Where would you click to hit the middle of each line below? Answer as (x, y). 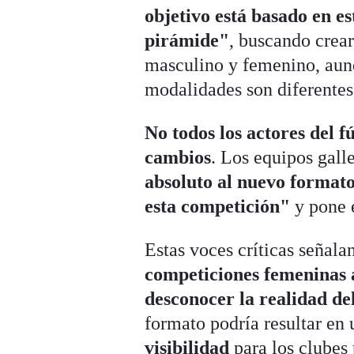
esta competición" (218, 207)
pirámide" (187, 41)
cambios (178, 158)
